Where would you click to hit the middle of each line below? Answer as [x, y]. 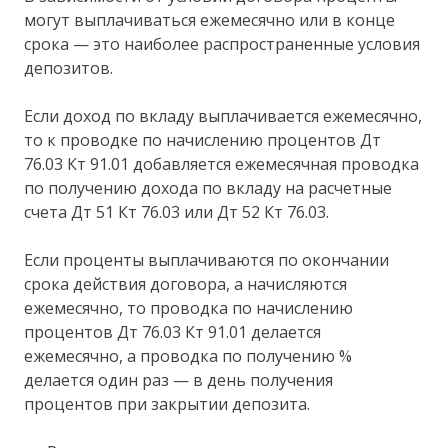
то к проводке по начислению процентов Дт [203, 140]
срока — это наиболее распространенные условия [222, 44]
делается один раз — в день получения [179, 380]
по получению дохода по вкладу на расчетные [208, 188]
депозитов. [69, 68]
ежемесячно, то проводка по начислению [189, 308]
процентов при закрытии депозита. [167, 404]
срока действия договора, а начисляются [186, 284]
